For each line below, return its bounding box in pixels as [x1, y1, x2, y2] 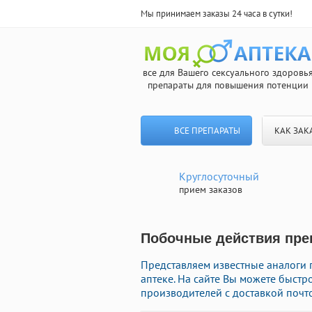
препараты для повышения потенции [147, 79, 309, 91]
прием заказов [179, 183, 242, 196]
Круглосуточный [179, 169, 259, 183]
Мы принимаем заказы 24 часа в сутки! [141, 8, 292, 19]
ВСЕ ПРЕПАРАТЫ [173, 125, 240, 136]
